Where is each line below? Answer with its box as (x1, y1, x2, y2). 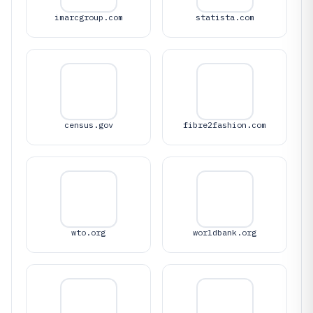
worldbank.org (193, 226, 256, 238)
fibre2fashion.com (183, 119, 266, 130)
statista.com (195, 11, 254, 22)
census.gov (64, 119, 113, 130)
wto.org (71, 226, 105, 238)
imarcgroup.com (54, 11, 123, 22)
